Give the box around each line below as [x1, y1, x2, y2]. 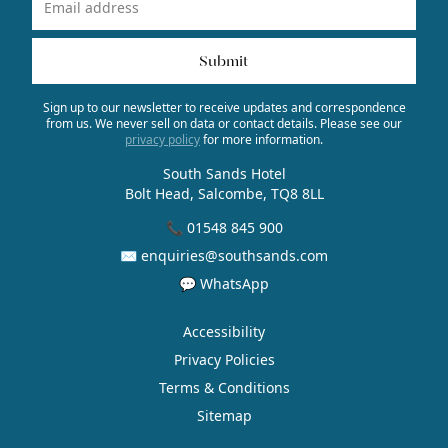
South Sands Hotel [162, 163, 286, 183]
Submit [199, 52, 249, 69]
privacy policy [125, 130, 200, 148]
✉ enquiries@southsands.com [120, 245, 328, 265]
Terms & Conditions [158, 377, 290, 397]
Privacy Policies [173, 349, 275, 369]
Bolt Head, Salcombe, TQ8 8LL [124, 183, 324, 203]
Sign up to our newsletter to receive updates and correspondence [42, 98, 406, 116]
